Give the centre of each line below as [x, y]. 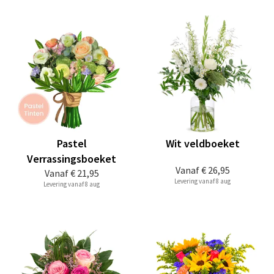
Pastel [72, 143]
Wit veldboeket [202, 143]
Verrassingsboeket [72, 159]
